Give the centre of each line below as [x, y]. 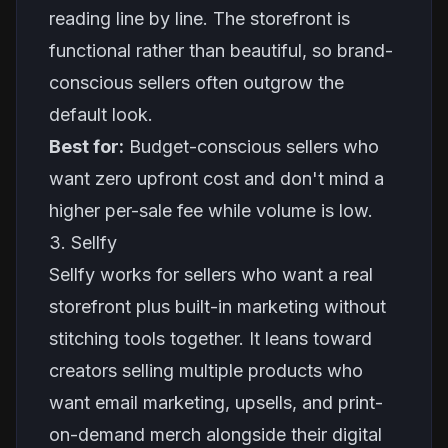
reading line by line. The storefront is [199, 18]
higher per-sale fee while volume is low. [211, 210]
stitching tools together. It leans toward [210, 338]
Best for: [86, 146]
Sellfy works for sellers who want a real [211, 274]
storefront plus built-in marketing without [217, 306]
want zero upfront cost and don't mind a [216, 178]
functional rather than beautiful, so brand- [221, 50]
